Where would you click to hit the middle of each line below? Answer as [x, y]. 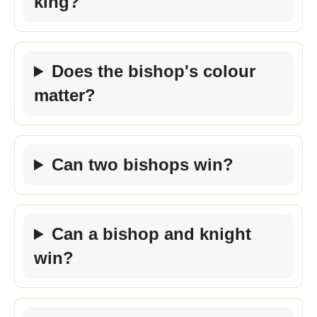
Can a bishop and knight [152, 234]
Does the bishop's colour [154, 71]
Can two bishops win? [143, 165]
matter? [65, 95]
